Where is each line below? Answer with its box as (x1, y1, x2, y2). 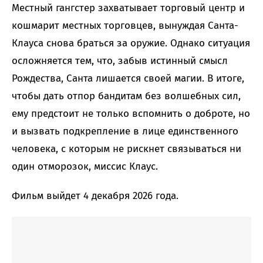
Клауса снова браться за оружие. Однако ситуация (12, 37, 250, 50)
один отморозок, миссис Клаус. (12, 160, 158, 173)
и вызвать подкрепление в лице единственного (12, 125, 238, 138)
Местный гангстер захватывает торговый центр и (12, 2, 245, 15)
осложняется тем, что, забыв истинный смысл (12, 55, 228, 68)
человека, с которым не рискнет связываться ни (12, 143, 241, 156)
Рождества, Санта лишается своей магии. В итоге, (12, 72, 244, 85)
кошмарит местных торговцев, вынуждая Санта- (12, 19, 238, 32)
